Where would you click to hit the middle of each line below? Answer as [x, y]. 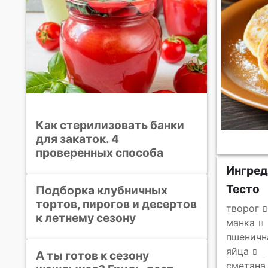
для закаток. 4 [77, 138]
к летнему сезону [86, 217]
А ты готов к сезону [92, 255]
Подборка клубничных [102, 190]
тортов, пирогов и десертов [116, 204]
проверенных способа [100, 152]
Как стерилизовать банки [110, 125]
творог [243, 208]
